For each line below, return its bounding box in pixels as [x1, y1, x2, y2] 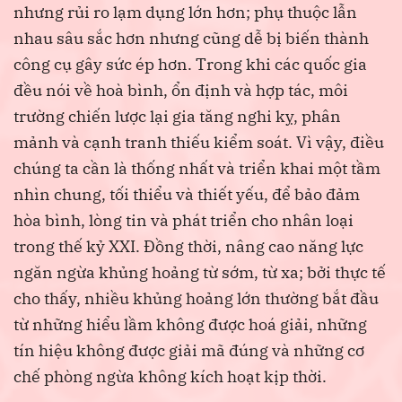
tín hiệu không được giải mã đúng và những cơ [13, 340, 364, 362]
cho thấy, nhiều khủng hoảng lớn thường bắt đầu [13, 288, 379, 310]
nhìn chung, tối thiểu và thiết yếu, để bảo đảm [13, 184, 360, 205]
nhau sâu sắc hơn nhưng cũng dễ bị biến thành [13, 28, 369, 49]
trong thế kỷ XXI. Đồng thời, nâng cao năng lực [13, 236, 363, 258]
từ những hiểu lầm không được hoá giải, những [13, 314, 367, 336]
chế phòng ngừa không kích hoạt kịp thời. [13, 366, 327, 388]
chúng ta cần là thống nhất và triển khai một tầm [13, 158, 380, 179]
